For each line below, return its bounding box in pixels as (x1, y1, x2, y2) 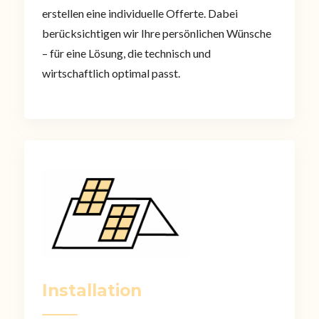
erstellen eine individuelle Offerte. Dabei (41, 6, 238, 21)
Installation (41, 281, 142, 301)
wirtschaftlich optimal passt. (41, 66, 180, 80)
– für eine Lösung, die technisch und (41, 46, 211, 61)
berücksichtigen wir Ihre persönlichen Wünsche (41, 26, 271, 41)
